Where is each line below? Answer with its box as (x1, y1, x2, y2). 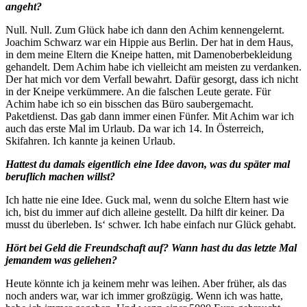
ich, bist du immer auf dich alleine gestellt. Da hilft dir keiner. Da (5, 206, 284, 218)
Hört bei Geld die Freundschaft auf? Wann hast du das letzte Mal (5, 241, 297, 254)
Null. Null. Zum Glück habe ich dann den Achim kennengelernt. (5, 23, 284, 36)
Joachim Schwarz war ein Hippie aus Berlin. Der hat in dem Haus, (5, 36, 293, 48)
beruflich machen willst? (5, 170, 115, 182)
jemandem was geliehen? (5, 254, 117, 266)
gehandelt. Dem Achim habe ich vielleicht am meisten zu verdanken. (5, 60, 302, 73)
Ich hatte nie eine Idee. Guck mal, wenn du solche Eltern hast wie (5, 193, 288, 206)
